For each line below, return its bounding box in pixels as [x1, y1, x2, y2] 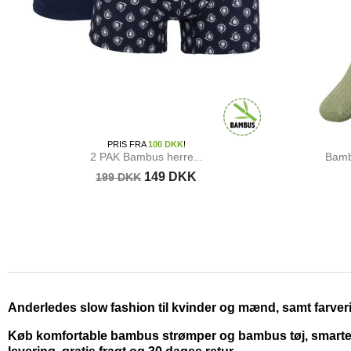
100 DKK [147, 139, 183, 149]
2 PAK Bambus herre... [89, 150, 203, 163]
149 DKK [144, 169, 197, 183]
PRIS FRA [107, 139, 148, 149]
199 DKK [96, 170, 142, 183]
